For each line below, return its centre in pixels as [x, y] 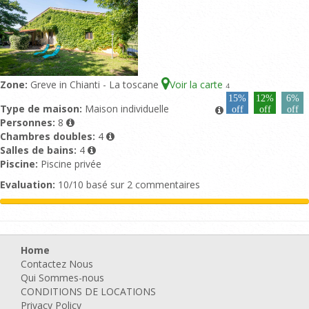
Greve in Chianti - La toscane [96, 84]
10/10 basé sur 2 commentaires [128, 184]
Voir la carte [198, 84]
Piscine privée [71, 163]
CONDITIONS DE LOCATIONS [88, 291]
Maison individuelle [127, 108]
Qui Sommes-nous [62, 277]
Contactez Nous [57, 263]
